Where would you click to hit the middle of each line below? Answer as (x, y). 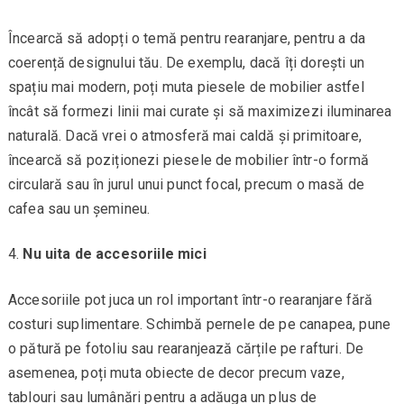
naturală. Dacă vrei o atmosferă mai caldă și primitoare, (184, 136)
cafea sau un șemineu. (79, 209)
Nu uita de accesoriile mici (115, 254)
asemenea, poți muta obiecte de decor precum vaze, (176, 373)
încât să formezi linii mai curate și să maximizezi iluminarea (200, 112)
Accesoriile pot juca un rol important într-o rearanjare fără (190, 300)
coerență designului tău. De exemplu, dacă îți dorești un (186, 63)
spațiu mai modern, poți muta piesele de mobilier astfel (186, 87)
